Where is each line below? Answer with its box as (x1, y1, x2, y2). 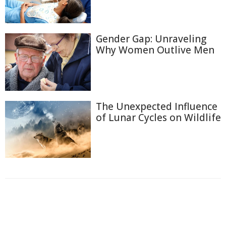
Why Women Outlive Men (96, 43, 214, 57)
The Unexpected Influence (96, 99, 217, 113)
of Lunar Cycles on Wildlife (96, 110, 221, 124)
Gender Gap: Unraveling (96, 32, 206, 46)
